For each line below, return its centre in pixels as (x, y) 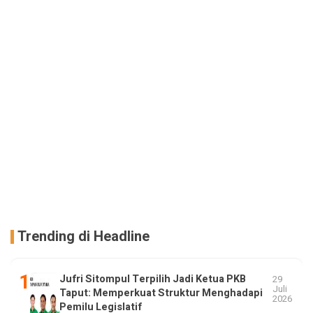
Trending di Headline (83, 236)
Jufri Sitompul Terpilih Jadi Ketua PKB (153, 279)
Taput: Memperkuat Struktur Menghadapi (161, 293)
